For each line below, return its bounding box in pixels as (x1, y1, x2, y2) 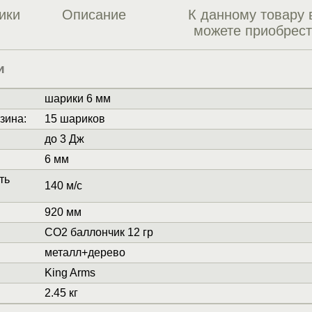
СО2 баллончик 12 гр (44, 226, 153, 239)
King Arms (44, 267, 95, 279)
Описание (61, 7, 126, 23)
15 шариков (44, 113, 105, 125)
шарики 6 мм (44, 93, 111, 105)
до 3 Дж (44, 133, 84, 146)
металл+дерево (44, 247, 125, 259)
